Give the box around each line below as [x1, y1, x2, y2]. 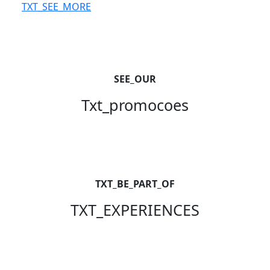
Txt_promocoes [81, 95, 189, 115]
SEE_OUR [114, 72, 156, 86]
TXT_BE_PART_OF [95, 177, 175, 190]
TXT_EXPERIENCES [71, 199, 199, 220]
